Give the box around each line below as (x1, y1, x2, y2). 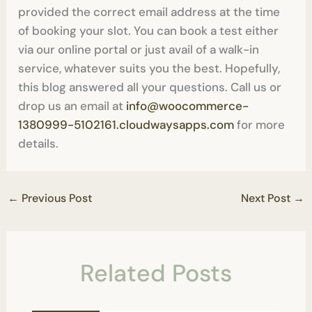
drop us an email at (18, 98, 127, 114)
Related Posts (80, 258, 232, 290)
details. (18, 136, 62, 152)
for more (234, 117, 286, 133)
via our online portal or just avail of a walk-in (18, 42, 260, 58)
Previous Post (19, 191, 93, 206)
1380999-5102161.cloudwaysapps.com (18, 117, 235, 133)
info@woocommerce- (126, 98, 249, 114)
